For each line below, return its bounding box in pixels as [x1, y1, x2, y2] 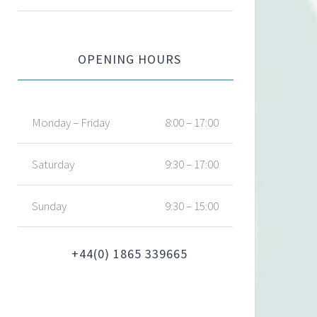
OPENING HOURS [77, 51, 181, 67]
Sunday [32, 198, 67, 214]
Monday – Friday [32, 115, 110, 130]
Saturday [32, 156, 75, 172]
